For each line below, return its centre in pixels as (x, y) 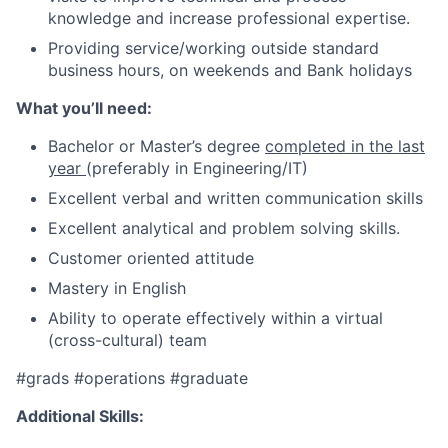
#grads (45, 378)
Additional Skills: (80, 416)
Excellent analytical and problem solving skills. (224, 228)
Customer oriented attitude (151, 258)
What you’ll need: (84, 108)
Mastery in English (117, 288)
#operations (122, 378)
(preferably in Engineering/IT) (197, 168)
